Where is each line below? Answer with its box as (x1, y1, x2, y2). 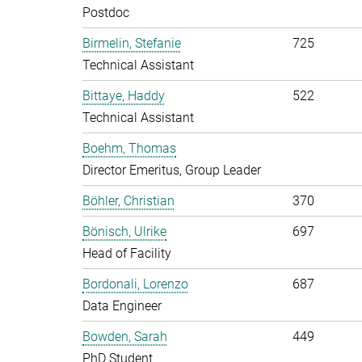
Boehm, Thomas (82, 141, 176, 156)
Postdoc (82, 5, 129, 20)
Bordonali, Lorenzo (82, 276, 188, 292)
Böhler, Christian (82, 193, 175, 208)
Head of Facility (82, 246, 171, 261)
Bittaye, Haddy (82, 88, 165, 103)
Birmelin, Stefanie (82, 36, 181, 51)
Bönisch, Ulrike (82, 224, 166, 239)
